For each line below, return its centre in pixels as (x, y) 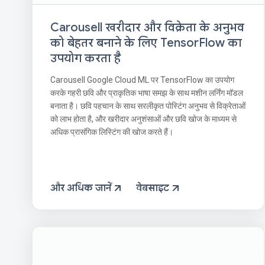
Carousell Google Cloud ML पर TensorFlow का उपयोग (142, 80)
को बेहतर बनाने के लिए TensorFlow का (146, 43)
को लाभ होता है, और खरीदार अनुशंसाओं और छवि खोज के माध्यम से (143, 119)
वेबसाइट (153, 188)
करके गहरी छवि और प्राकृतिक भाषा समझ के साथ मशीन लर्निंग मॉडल (147, 93)
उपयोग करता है (85, 59)
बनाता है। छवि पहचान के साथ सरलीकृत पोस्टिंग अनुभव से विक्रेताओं (148, 106)
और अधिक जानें (81, 188)
